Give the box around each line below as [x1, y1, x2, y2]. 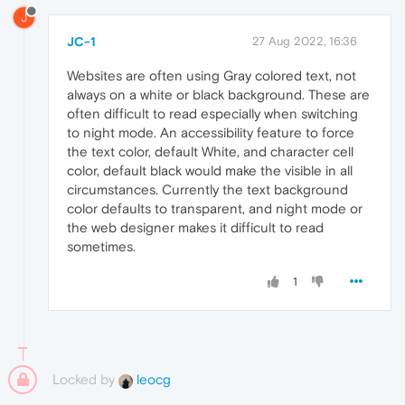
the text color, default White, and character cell [67, 143, 353, 159]
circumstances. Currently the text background [67, 181, 348, 197]
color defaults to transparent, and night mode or [67, 200, 363, 216]
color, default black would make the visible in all [67, 162, 353, 178]
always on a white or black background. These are [67, 86, 370, 102]
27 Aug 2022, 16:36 [252, 33, 357, 48]
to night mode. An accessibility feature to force [67, 124, 354, 140]
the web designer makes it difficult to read [67, 219, 324, 235]
